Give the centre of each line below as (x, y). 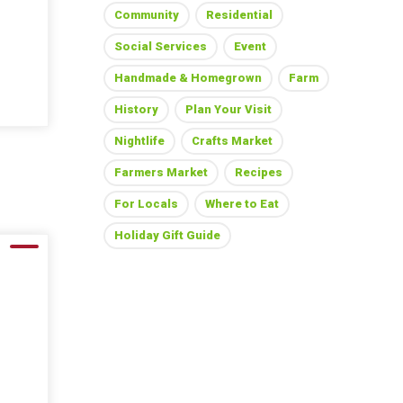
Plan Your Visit (228, 109)
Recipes (258, 172)
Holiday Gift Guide (167, 235)
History (136, 109)
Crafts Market (232, 141)
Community (146, 15)
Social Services (160, 46)
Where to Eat (242, 204)
